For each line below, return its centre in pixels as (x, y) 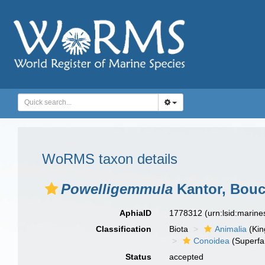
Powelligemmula (117, 189)
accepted (187, 257)
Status (139, 257)
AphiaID (136, 213)
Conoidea (212, 241)
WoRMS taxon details (110, 159)
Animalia (231, 229)
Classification (124, 229)
